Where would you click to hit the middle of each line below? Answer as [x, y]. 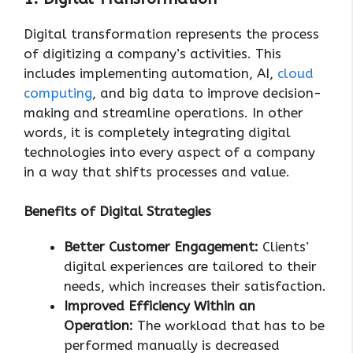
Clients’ [284, 247]
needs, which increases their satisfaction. [195, 286]
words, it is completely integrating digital [157, 132]
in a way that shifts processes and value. [159, 171]
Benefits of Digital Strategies [117, 212]
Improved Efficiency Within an [160, 306]
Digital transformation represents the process [171, 33]
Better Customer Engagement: [161, 247]
